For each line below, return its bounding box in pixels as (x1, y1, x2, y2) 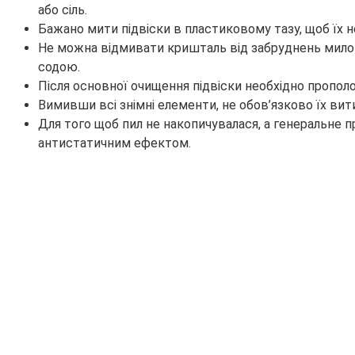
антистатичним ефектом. (38, 136, 191, 151)
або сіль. (38, 2, 87, 18)
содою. (38, 59, 80, 75)
